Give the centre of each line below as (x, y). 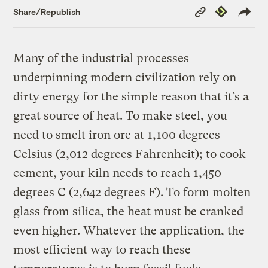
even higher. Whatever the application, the (129, 231)
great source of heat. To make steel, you (121, 116)
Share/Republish (47, 11)
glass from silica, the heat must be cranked (129, 212)
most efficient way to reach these (102, 250)
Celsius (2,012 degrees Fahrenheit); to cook (130, 154)
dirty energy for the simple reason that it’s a (131, 97)
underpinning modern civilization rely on (125, 78)
